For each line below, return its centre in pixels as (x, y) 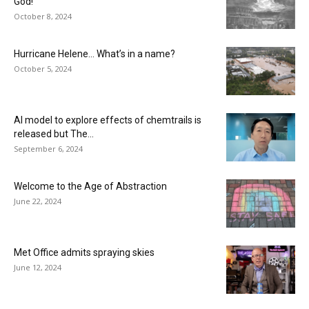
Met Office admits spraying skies (84, 252)
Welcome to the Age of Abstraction (90, 186)
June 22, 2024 (38, 201)
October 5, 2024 (43, 68)
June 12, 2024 (38, 267)
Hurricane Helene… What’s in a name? (94, 53)
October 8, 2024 (43, 16)
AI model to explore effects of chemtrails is (108, 120)
